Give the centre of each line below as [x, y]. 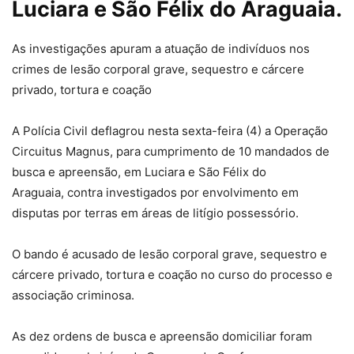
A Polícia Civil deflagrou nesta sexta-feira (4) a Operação [170, 131]
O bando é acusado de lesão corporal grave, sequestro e [169, 254]
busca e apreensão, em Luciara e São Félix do [139, 172]
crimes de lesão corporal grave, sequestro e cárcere [158, 70]
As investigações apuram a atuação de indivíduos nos [161, 49]
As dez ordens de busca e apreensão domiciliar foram [162, 337]
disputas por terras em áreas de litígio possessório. [155, 213]
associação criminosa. [75, 296]
